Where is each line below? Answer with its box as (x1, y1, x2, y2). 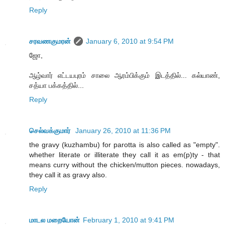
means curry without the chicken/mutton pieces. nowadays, (29, 161, 220, 169)
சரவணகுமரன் (29, 37, 71, 46)
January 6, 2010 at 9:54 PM (86, 37, 174, 46)
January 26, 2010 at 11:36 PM (75, 127, 171, 135)
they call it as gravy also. (29, 171, 107, 179)
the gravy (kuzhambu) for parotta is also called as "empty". (29, 141, 220, 149)
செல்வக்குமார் (29, 127, 72, 135)
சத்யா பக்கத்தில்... (29, 81, 84, 90)
